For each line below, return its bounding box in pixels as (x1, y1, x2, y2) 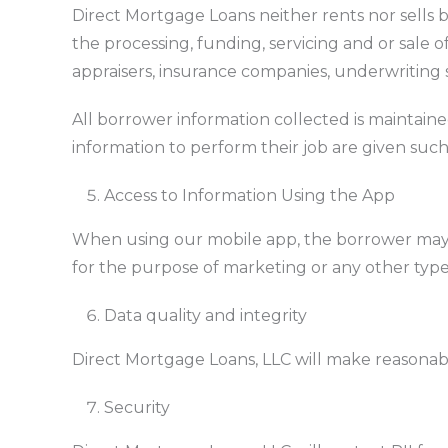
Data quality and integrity (103, 305, 307, 325)
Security (103, 397, 170, 417)
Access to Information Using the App (103, 185, 395, 205)
